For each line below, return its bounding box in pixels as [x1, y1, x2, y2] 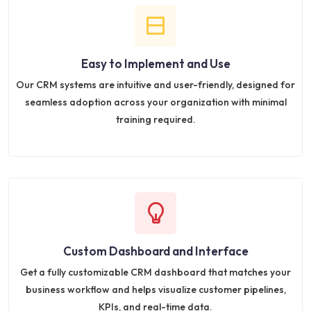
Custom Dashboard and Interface [62, 243, 249, 258]
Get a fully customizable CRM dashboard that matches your [20, 265, 291, 278]
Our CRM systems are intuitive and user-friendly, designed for [16, 78, 295, 91]
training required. [115, 112, 196, 126]
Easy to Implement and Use [81, 56, 230, 71]
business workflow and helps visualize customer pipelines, [25, 283, 286, 296]
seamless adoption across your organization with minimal [24, 95, 287, 108]
